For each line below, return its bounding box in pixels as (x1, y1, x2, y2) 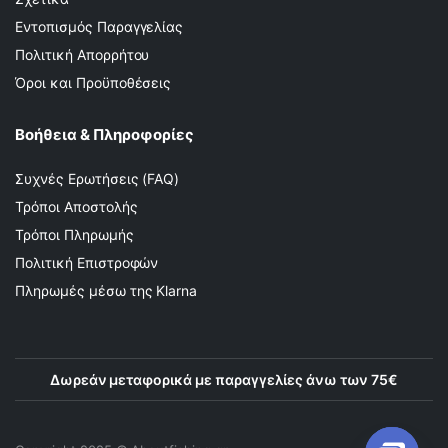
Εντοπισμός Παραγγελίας (15, 17, 184, 35)
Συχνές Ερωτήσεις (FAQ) (15, 169, 180, 187)
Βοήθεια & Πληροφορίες (15, 124, 194, 144)
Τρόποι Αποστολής (15, 197, 138, 215)
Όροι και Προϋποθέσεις (15, 73, 172, 91)
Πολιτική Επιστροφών (15, 253, 159, 271)
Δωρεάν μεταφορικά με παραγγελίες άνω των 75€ (49, 370, 399, 388)
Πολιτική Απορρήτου (15, 45, 150, 63)
